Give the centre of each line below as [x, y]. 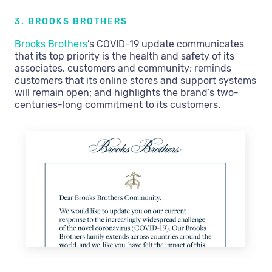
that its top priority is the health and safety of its [124, 56]
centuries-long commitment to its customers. [117, 104]
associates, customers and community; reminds [123, 68]
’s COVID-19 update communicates [166, 44]
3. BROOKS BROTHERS [71, 21]
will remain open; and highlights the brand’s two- [127, 92]
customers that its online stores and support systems [135, 80]
